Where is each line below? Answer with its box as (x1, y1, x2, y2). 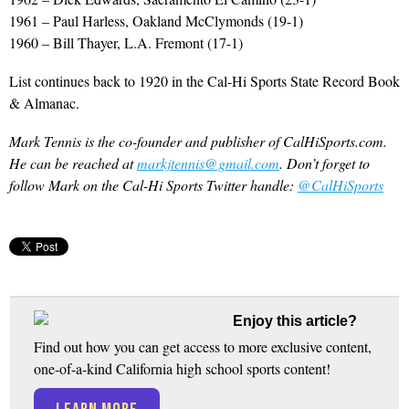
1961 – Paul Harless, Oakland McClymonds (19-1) (9, 10, 303, 30)
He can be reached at (9, 152, 137, 173)
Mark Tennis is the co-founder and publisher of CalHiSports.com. (9, 131, 387, 151)
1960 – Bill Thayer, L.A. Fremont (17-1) (9, 32, 243, 52)
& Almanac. (9, 92, 79, 112)
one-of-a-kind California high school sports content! (34, 358, 331, 378)
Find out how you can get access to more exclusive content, (34, 336, 372, 356)
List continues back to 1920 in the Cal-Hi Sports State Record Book (9, 70, 400, 90)
